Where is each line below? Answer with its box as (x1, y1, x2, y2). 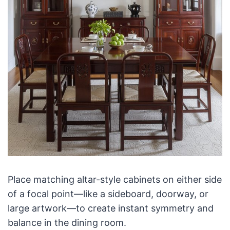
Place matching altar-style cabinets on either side (7, 174, 222, 185)
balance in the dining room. (7, 217, 126, 228)
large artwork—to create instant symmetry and (7, 203, 214, 214)
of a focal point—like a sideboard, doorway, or (7, 188, 208, 200)
